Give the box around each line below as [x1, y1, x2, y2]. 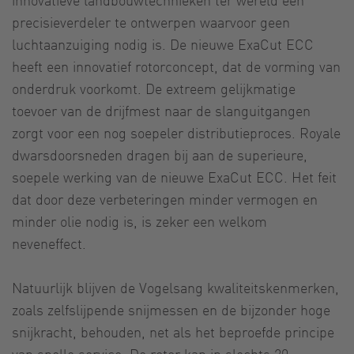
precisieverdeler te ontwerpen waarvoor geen [12, 12, 290, 31]
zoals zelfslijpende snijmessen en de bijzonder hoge [12, 299, 330, 318]
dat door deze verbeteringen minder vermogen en [12, 189, 318, 208]
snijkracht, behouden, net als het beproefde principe [12, 322, 334, 341]
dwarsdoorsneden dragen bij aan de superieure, [12, 145, 307, 164]
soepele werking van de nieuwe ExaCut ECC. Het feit [12, 167, 337, 186]
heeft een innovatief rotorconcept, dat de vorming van [12, 56, 341, 75]
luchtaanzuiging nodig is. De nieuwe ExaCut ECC [12, 34, 314, 53]
